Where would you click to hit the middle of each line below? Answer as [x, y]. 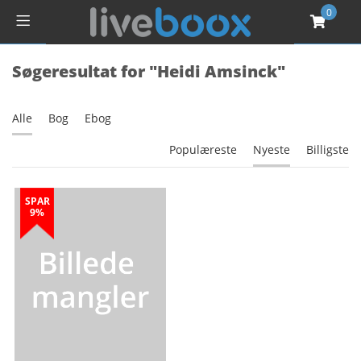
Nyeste [272, 149]
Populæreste [203, 149]
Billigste [328, 149]
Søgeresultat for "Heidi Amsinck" [149, 71]
